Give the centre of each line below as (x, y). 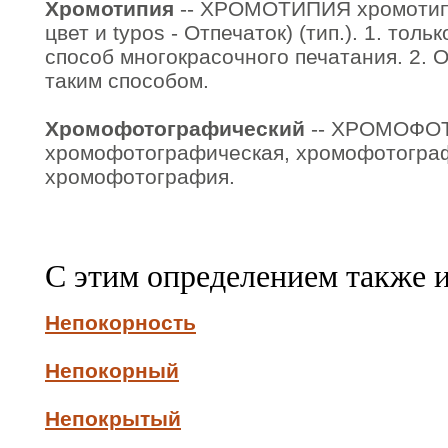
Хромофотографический (175, 128)
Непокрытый (113, 418)
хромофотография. (140, 176)
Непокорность (120, 322)
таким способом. (127, 80)
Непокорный (112, 370)
